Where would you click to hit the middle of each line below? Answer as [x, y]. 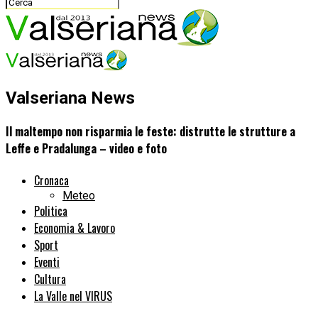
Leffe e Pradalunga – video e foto [86, 149]
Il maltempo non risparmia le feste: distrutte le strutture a [150, 132]
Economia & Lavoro [75, 228]
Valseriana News [70, 98]
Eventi [47, 262]
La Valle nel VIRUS [73, 296]
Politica [51, 211]
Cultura [50, 279]
